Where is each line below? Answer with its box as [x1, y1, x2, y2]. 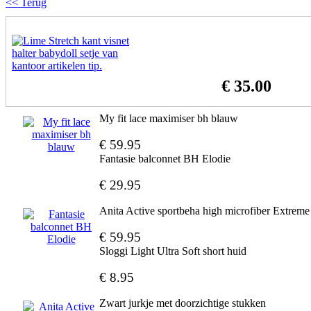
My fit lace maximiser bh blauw [99, 112, 238, 124]
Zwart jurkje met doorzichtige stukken [99, 297, 266, 309]
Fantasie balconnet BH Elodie [99, 153, 230, 165]
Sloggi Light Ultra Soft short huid [99, 245, 246, 257]
